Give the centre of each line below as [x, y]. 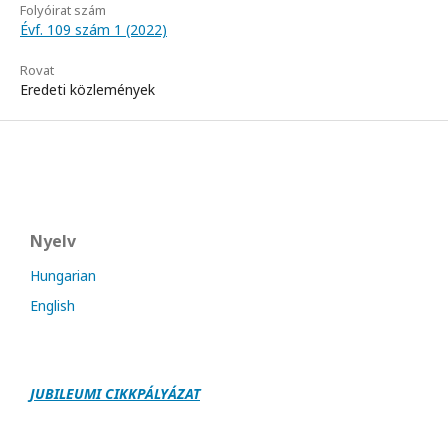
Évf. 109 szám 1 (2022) [93, 30]
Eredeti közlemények [87, 90]
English [52, 306]
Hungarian [63, 276]
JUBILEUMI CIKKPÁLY [99, 394]
